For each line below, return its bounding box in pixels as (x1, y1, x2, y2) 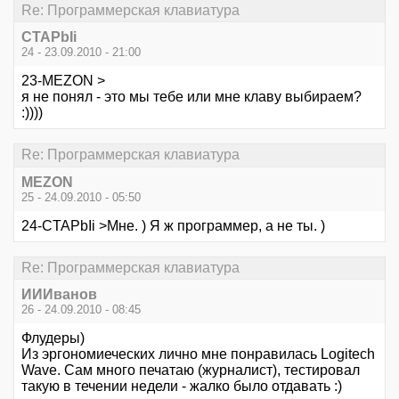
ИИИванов (21, 286, 97, 302)
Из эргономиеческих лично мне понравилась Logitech (21, 346, 375, 362)
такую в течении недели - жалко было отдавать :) (21, 378, 342, 394)
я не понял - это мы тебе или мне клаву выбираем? (21, 89, 362, 105)
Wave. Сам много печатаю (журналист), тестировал (21, 362, 360, 378)
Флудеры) (21, 330, 85, 346)
